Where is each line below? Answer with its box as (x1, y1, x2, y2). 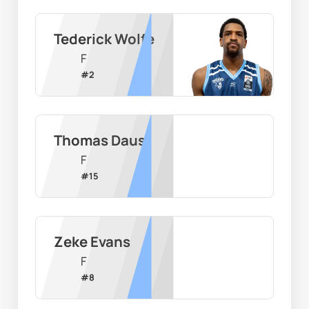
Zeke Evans (53, 232, 130, 251)
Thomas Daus (53, 130, 146, 150)
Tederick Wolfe (53, 28, 154, 48)
